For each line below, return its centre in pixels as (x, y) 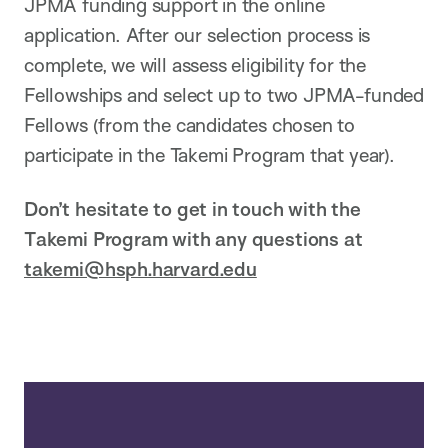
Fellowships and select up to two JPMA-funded (224, 94)
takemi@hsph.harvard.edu (140, 268)
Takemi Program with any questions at (193, 238)
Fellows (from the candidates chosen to (190, 124)
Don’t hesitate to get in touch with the (192, 208)
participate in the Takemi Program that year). (209, 154)
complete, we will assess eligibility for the (195, 64)
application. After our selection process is (197, 34)
